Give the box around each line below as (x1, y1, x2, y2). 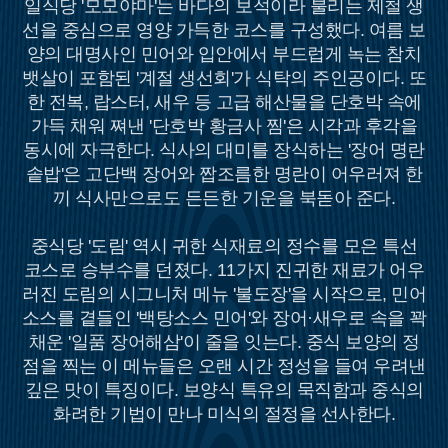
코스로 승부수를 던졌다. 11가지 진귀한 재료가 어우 (23, 260, 425, 280)
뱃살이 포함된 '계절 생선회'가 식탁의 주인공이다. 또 (22, 68, 426, 88)
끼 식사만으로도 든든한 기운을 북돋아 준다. (53, 188, 395, 208)
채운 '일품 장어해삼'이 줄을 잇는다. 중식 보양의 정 (28, 332, 420, 352)
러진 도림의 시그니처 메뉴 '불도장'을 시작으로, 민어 (22, 284, 426, 304)
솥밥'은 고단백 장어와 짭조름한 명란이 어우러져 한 (25, 164, 423, 184)
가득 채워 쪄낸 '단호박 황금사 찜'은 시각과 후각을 (30, 116, 418, 136)
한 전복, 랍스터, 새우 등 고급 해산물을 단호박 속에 (26, 92, 422, 112)
